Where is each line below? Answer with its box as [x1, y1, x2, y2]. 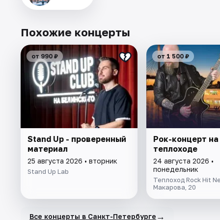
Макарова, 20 [153, 183, 196, 192]
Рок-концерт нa [153, 134, 219, 144]
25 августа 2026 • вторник [27, 157, 117, 165]
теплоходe [153, 144, 197, 154]
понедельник [153, 165, 198, 174]
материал [27, 144, 68, 154]
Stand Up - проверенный [27, 134, 126, 144]
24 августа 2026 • [153, 157, 214, 165]
